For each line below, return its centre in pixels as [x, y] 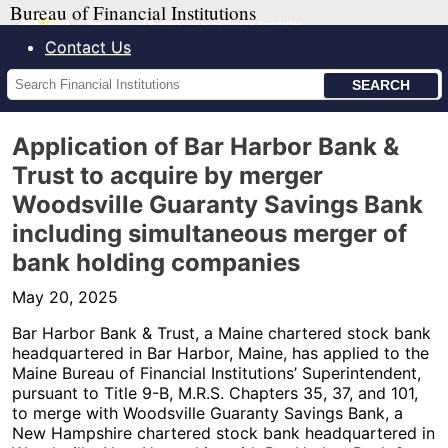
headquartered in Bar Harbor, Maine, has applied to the [220, 353]
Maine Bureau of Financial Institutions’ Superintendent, [216, 373]
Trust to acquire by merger [167, 175]
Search [34, 79]
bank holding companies [156, 262]
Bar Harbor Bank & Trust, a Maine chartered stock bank [221, 333]
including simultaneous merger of [209, 233]
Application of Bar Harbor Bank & [205, 146]
